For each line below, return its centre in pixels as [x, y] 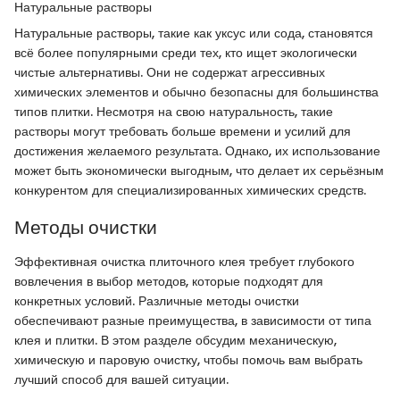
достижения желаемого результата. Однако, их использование [197, 151]
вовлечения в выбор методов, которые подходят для [169, 281]
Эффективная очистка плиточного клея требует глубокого [184, 261]
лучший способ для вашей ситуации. [121, 379]
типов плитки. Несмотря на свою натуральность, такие [174, 112]
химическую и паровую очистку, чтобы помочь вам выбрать [188, 359]
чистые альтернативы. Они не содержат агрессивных [170, 73]
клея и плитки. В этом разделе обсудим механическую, [175, 340]
